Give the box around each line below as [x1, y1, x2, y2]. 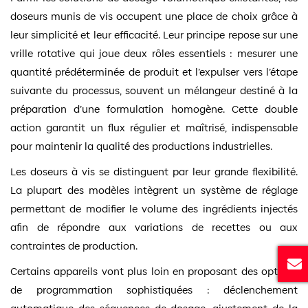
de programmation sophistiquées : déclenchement [10, 282, 298, 297]
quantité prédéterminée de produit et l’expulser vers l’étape [10, 64, 298, 79]
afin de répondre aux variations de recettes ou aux [10, 219, 298, 234]
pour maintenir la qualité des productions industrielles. [10, 138, 272, 153]
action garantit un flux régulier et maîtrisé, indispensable [10, 120, 298, 135]
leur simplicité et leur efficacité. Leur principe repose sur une [10, 27, 298, 42]
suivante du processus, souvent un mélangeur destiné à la [10, 82, 298, 98]
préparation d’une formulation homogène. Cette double [10, 101, 298, 116]
